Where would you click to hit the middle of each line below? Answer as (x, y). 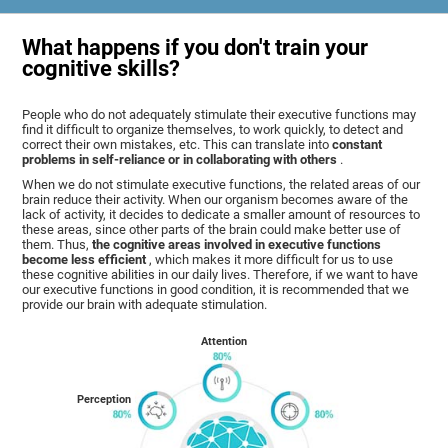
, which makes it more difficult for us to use (271, 259)
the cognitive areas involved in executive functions (237, 244)
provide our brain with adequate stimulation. (145, 304)
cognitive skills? (101, 68)
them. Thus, (57, 244)
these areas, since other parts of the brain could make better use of (212, 229)
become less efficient (86, 259)
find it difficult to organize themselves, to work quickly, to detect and (213, 129)
